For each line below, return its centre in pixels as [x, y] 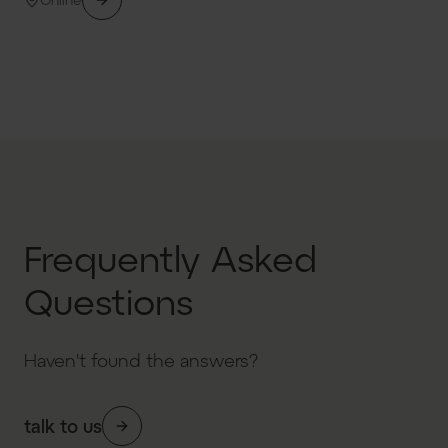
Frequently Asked [170, 257]
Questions [108, 300]
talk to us [63, 425]
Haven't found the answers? [141, 360]
